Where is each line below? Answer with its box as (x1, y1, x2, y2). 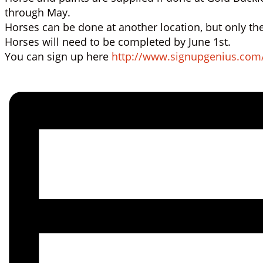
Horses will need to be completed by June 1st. (5, 35, 231, 49)
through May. (5, 5, 70, 19)
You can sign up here (5, 49, 112, 63)
